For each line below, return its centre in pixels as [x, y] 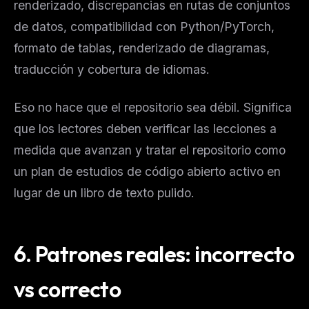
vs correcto [67, 289]
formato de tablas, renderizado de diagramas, [142, 48]
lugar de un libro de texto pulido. [104, 192]
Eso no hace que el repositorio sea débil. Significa [153, 107]
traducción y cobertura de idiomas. [112, 69]
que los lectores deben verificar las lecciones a [145, 128]
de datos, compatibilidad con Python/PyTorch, [144, 26]
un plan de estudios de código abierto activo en [147, 171]
